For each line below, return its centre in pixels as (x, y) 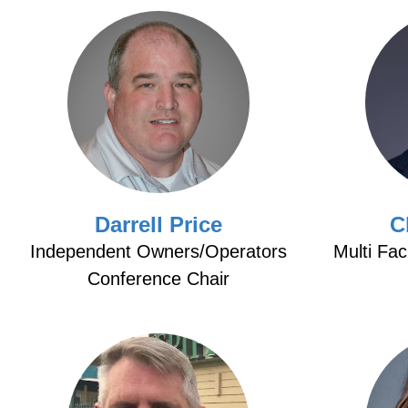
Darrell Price (158, 224)
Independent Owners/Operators (158, 251)
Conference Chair (158, 279)
